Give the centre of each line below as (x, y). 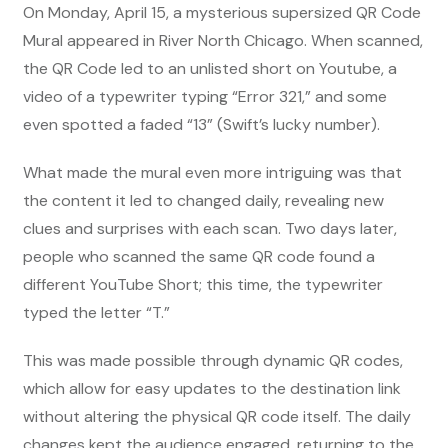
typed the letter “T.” (98, 312)
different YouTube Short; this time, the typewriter (203, 284)
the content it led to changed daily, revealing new (203, 200)
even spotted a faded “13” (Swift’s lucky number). (203, 124)
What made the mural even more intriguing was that (212, 172)
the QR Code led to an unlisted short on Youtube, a (210, 68)
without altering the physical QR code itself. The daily (217, 416)
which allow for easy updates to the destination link (212, 388)
